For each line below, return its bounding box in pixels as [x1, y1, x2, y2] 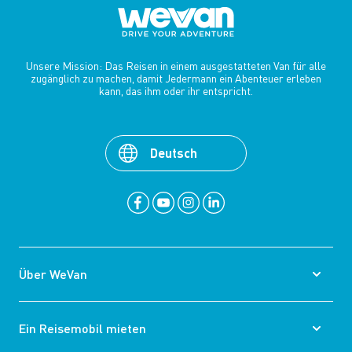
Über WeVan [19, 266, 87, 282]
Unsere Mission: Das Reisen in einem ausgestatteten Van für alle [26, 59, 326, 73]
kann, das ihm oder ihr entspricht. [99, 84, 253, 98]
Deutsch [150, 145, 197, 161]
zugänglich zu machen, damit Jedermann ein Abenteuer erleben [31, 71, 321, 86]
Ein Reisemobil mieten [19, 321, 146, 336]
